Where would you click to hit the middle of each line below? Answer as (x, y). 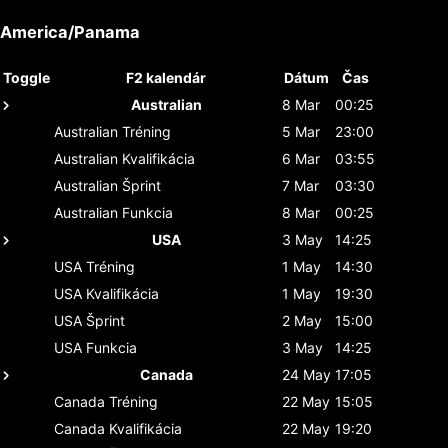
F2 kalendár (166, 77)
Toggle (26, 77)
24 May (306, 374)
